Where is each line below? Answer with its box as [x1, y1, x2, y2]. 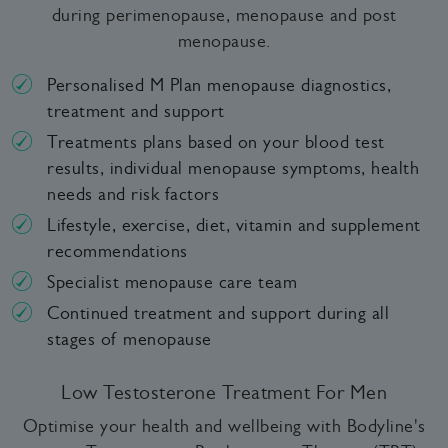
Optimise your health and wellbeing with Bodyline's [22, 415, 426, 436]
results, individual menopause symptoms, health [47, 157, 419, 178]
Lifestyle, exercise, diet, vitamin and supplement [47, 214, 421, 235]
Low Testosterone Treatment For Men [61, 380, 387, 404]
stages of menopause [47, 328, 212, 349]
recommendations [47, 240, 188, 261]
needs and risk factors [47, 183, 219, 204]
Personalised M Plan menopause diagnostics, [47, 74, 391, 95]
